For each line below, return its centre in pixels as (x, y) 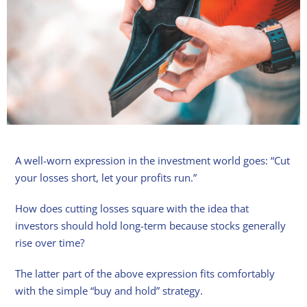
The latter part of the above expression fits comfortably (145, 274)
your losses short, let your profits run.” (106, 178)
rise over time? (50, 243)
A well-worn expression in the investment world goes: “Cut (153, 161)
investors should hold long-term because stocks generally (151, 226)
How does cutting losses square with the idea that (132, 209)
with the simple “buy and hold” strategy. (109, 291)
